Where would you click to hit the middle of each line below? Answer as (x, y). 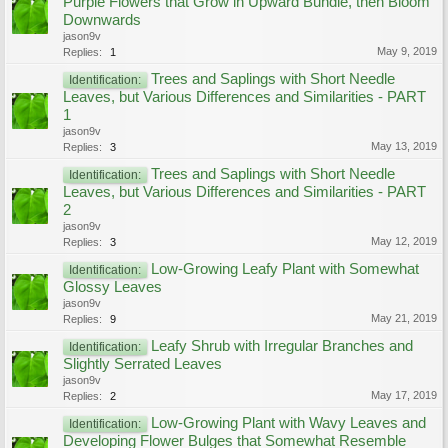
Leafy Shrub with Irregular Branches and (282, 346)
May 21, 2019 (404, 318)
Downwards (102, 20)
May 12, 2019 (404, 241)
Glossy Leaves (112, 287)
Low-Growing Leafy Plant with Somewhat (285, 269)
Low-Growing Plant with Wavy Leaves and (288, 423)
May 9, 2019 (407, 51)
